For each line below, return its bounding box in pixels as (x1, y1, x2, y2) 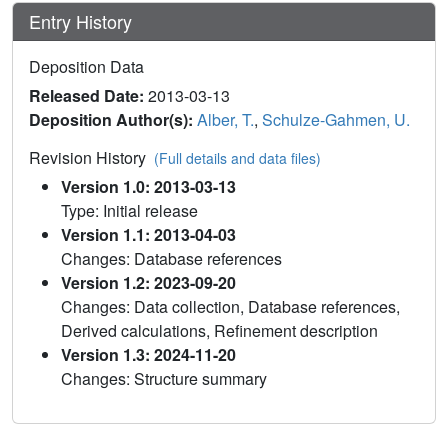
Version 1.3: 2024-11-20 (61, 343, 236, 367)
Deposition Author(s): (29, 108, 197, 132)
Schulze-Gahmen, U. (262, 108, 410, 132)
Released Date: (29, 84, 148, 108)
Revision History (29, 146, 154, 170)
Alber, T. (197, 108, 254, 132)
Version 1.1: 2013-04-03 (61, 223, 236, 247)
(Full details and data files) (154, 148, 321, 169)
